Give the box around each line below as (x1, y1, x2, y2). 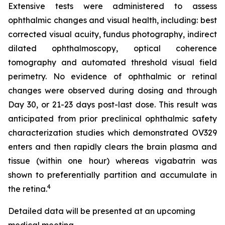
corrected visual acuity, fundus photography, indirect (8, 29, 217, 39)
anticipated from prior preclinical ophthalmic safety (8, 113, 217, 124)
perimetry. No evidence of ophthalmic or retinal (8, 71, 217, 81)
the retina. (8, 183, 47, 194)
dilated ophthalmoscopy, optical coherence (8, 43, 217, 53)
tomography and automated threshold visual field (8, 57, 217, 67)
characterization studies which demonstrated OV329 (8, 127, 217, 138)
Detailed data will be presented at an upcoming (8, 205, 195, 216)
